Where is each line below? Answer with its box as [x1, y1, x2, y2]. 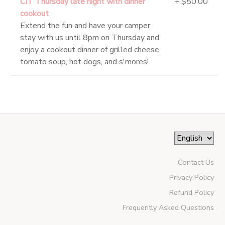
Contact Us [177, 157, 214, 168]
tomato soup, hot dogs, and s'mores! [20, 56, 149, 68]
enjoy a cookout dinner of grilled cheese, [20, 44, 161, 56]
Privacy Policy [169, 172, 214, 183]
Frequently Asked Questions [122, 202, 214, 213]
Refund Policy [169, 187, 214, 198]
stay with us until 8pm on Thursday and [20, 32, 159, 44]
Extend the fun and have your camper [20, 20, 150, 32]
